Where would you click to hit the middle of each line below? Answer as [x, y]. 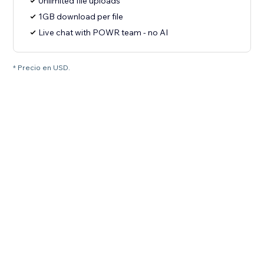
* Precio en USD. [42, 68]
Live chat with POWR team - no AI [103, 33]
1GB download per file [81, 17]
